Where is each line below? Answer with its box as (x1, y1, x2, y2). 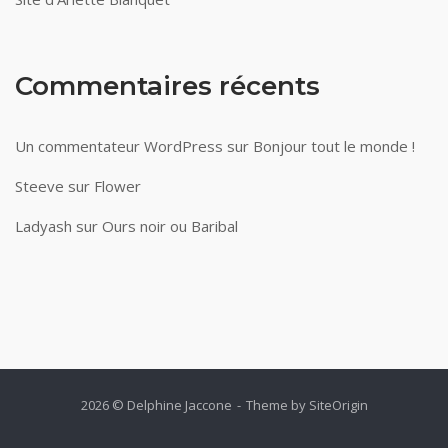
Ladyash (15, 216, 72, 236)
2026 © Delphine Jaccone (80, 396, 232, 414)
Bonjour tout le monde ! (253, 136, 415, 156)
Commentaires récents (15, 70, 320, 102)
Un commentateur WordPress (15, 136, 223, 156)
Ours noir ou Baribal (102, 216, 238, 236)
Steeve (15, 176, 64, 196)
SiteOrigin (308, 396, 368, 414)
